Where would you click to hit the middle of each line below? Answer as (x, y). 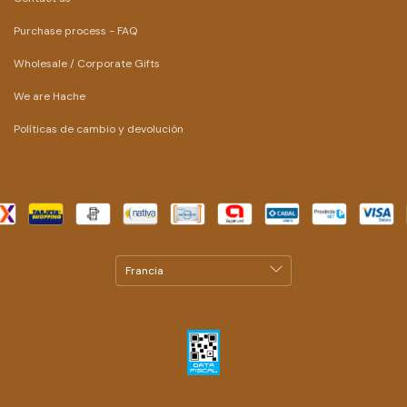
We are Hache (50, 96)
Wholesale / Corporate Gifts (87, 63)
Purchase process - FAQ (75, 30)
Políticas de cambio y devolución (99, 129)
